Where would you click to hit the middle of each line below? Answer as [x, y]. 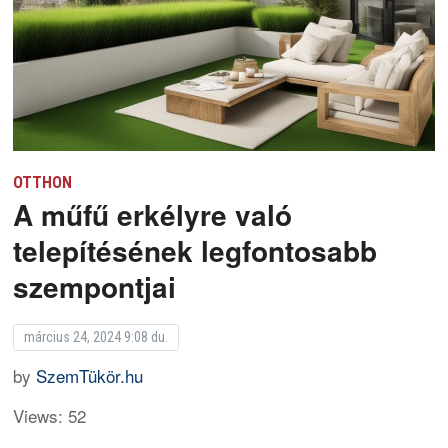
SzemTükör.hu [90, 375]
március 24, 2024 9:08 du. [96, 336]
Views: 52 [50, 415]
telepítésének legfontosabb [195, 250]
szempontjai [95, 286]
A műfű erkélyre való [153, 214]
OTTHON [43, 182]
